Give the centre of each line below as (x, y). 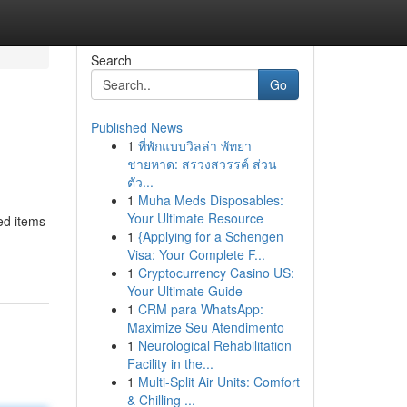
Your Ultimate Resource (195, 218)
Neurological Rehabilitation (214, 345)
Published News (136, 127)
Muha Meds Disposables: (210, 200)
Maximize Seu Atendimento (205, 327)
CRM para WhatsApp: (200, 309)
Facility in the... (170, 363)
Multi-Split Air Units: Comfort (218, 382)
